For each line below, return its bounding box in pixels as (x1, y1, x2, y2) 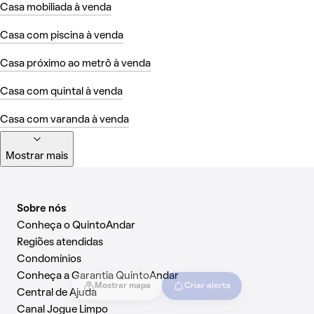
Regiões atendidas (17, 237, 103, 247)
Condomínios (17, 254, 81, 264)
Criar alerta (184, 282, 231, 289)
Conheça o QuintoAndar (17, 220, 135, 231)
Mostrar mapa (95, 282, 151, 289)
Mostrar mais (6, 151, 68, 161)
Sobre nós (17, 203, 67, 214)
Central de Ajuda (17, 287, 97, 298)
